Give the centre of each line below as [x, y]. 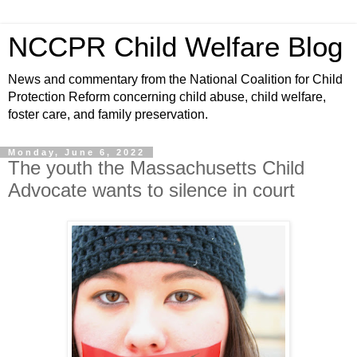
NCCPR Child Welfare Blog [175, 47]
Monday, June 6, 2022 [76, 152]
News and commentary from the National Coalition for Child [175, 79]
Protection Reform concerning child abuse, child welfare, [167, 97]
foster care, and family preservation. [108, 114]
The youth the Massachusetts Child [156, 168]
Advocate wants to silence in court [151, 190]
